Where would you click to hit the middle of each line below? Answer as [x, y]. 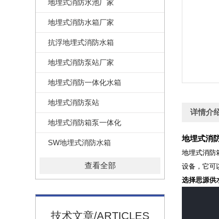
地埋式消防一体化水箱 [85, 82]
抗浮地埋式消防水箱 [81, 42]
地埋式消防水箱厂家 [81, 22]
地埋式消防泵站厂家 [81, 62]
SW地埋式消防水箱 [79, 142]
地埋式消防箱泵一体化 [85, 122]
